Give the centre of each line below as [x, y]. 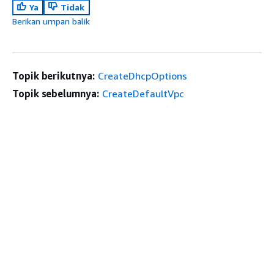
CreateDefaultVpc [143, 93]
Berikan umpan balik [51, 21]
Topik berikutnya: [54, 76]
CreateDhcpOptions [142, 76]
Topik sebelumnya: [56, 93]
